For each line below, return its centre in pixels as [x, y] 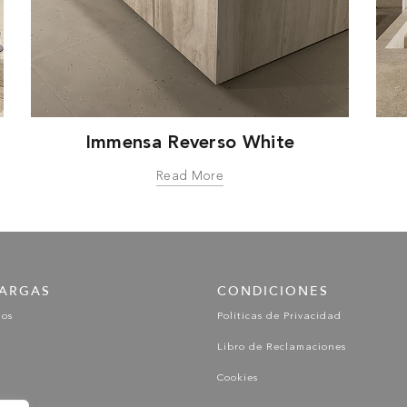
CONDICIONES [273, 291]
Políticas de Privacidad [279, 316]
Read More [190, 176]
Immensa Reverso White [190, 141]
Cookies [237, 378]
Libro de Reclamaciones [281, 347]
